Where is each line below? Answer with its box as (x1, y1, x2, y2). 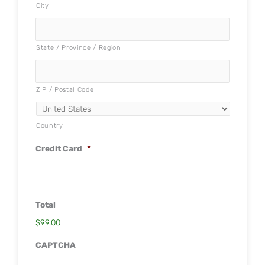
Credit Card (35, 143, 82, 153)
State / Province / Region (36, 43, 121, 51)
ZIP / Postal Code (36, 85, 94, 93)
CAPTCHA (35, 240, 76, 250)
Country (36, 121, 63, 130)
